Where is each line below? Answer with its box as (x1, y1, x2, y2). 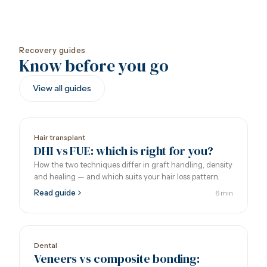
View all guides (33, 83, 91, 94)
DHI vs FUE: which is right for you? (34, 142, 213, 159)
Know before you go (19, 54, 169, 77)
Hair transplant (34, 133, 85, 142)
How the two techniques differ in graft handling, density (34, 160, 232, 169)
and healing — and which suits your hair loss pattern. (34, 172, 219, 181)
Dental (34, 241, 57, 250)
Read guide (34, 188, 76, 197)
